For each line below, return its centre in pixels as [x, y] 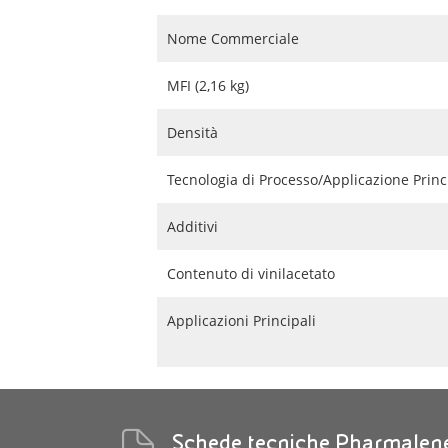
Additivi [192, 226]
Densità [192, 132]
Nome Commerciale [233, 38]
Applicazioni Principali [241, 320]
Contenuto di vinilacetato [251, 273]
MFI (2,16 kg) [208, 85]
